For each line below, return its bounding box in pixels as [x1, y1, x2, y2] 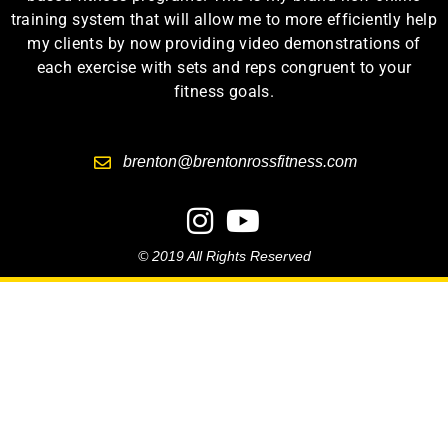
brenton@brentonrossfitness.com [122, 153, 357, 171]
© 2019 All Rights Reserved [137, 247, 311, 264]
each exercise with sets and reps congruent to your [36, 58, 412, 78]
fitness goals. [173, 82, 275, 102]
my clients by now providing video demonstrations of [27, 34, 421, 54]
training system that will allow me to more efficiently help [10, 10, 438, 30]
